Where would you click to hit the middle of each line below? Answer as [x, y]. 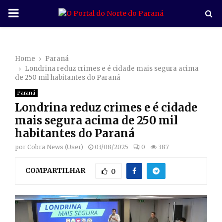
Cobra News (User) [55, 147]
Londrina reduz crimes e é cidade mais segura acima [112, 69]
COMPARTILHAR [55, 170]
